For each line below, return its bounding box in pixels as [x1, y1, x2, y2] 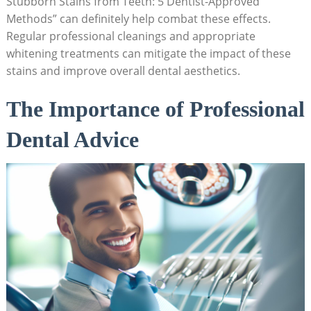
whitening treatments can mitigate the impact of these [6, 46, 291, 62]
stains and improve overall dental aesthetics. [6, 63, 240, 79]
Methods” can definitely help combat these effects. [6, 11, 271, 27]
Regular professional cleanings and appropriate [6, 28, 255, 44]
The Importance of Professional [6, 96, 305, 122]
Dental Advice [6, 127, 139, 153]
